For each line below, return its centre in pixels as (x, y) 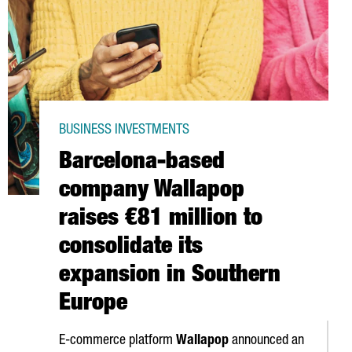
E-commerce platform (117, 341)
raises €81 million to (161, 220)
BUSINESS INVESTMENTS (124, 130)
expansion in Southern (170, 277)
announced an (266, 341)
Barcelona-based (142, 163)
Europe (93, 305)
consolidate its (131, 248)
